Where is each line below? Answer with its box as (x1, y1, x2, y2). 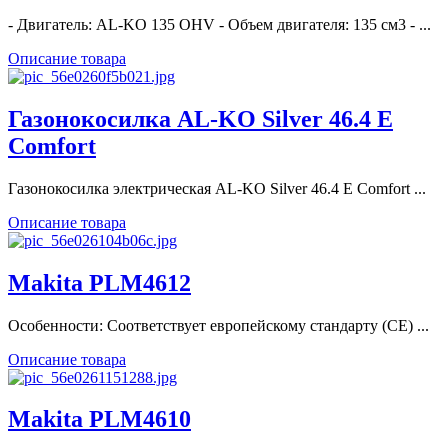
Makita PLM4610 (8, 406, 191, 433)
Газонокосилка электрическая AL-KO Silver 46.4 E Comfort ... (8, 179, 426, 197)
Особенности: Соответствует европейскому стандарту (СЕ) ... (8, 316, 429, 334)
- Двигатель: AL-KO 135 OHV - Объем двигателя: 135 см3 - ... (8, 15, 431, 33)
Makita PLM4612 (8, 269, 191, 296)
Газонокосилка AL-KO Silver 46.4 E (8, 105, 393, 132)
